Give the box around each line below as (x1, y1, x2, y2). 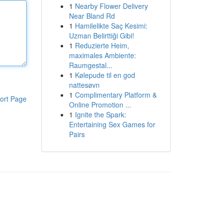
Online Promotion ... (69, 100, 131, 110)
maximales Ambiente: (69, 50, 136, 60)
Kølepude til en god (74, 70, 135, 80)
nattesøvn (69, 80, 100, 90)
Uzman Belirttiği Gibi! (69, 31, 134, 40)
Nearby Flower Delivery (74, 1, 148, 11)
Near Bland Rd (69, 11, 115, 21)
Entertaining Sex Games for (69, 119, 155, 129)
